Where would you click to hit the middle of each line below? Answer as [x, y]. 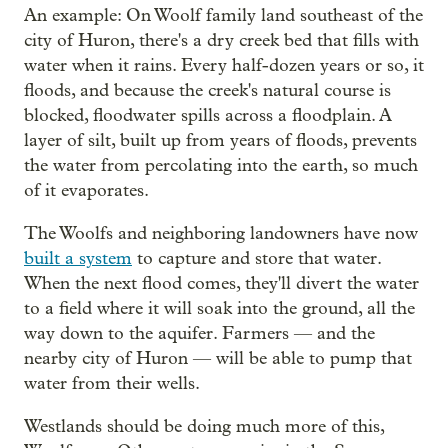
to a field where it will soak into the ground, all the [219, 308]
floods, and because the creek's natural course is [207, 90]
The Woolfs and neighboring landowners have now [221, 233]
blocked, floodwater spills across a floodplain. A [208, 115]
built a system [78, 258]
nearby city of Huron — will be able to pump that [218, 358]
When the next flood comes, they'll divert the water [221, 283]
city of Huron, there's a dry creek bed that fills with [221, 40]
